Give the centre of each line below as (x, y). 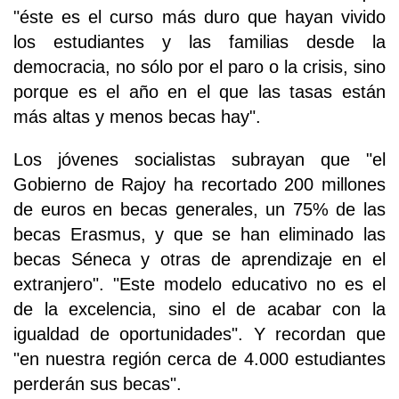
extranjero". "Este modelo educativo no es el (199, 285)
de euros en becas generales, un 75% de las (199, 210)
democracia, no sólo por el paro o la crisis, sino (199, 67)
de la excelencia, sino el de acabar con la (199, 309)
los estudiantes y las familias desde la (199, 42)
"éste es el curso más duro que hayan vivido (199, 17)
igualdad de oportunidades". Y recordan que (199, 334)
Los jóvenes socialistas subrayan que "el (199, 160)
